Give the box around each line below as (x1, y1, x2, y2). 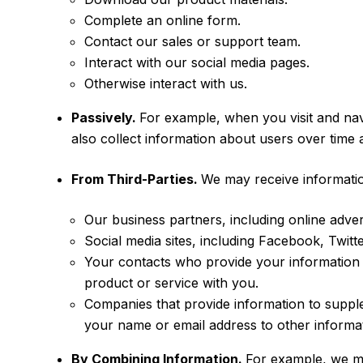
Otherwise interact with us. (84, 75, 247, 92)
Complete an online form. (84, 12, 241, 28)
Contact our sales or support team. (84, 33, 301, 49)
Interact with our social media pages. (84, 54, 314, 70)
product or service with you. (84, 275, 258, 291)
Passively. (71, 109, 139, 126)
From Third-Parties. (71, 171, 201, 187)
